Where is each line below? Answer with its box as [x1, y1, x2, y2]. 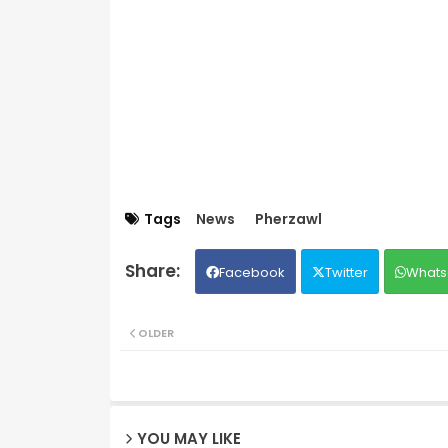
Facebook [218, 262, 285, 282]
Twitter [324, 262, 368, 282]
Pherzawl [254, 208, 322, 229]
